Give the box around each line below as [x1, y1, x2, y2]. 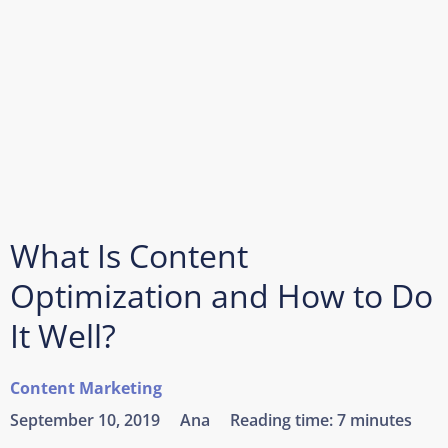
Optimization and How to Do [10, 274, 433, 317]
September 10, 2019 [10, 409, 160, 431]
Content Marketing [10, 377, 162, 399]
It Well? [10, 314, 116, 357]
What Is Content [10, 234, 248, 277]
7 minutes [337, 409, 412, 431]
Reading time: [230, 409, 337, 431]
